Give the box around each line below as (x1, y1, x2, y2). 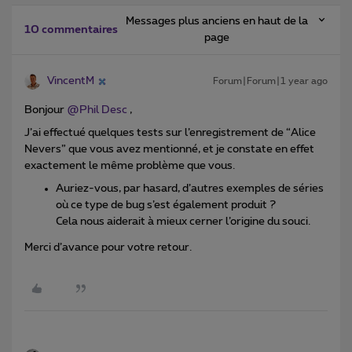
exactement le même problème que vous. (24, 160, 235, 172)
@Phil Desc (67, 104, 127, 116)
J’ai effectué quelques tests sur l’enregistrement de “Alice (24, 127, 316, 139)
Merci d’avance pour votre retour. (24, 241, 192, 253)
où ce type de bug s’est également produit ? (56, 200, 276, 211)
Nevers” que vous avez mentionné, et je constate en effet (24, 144, 314, 156)
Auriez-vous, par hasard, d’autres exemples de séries (56, 183, 324, 195)
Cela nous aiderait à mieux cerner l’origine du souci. (56, 216, 310, 228)
